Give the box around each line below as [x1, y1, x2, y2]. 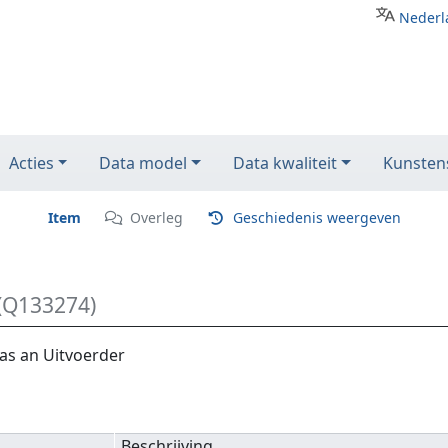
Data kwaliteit [233, 152, 338, 174]
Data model [99, 152, 188, 174]
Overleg [130, 208, 183, 227]
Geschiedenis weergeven [232, 208, 401, 227]
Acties [8, 152, 54, 174]
